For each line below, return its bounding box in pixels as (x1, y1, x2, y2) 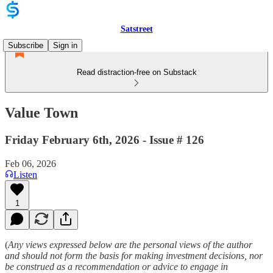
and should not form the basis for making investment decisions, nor (5, 250, 263, 261)
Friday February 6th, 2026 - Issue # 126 (5, 133, 204, 146)
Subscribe (8, 41, 43, 50)
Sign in (53, 41, 77, 50)
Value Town (5, 104, 78, 121)
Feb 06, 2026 (5, 158, 56, 169)
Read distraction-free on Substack (76, 68, 197, 77)
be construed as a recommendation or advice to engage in (5, 261, 228, 272)
